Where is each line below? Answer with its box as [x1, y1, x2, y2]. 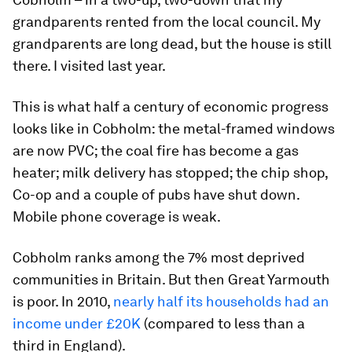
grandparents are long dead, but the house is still [13, 35, 332, 52]
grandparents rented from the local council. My [13, 13, 321, 30]
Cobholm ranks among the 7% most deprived [13, 249, 305, 266]
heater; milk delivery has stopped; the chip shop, [13, 164, 328, 181]
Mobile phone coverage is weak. [13, 208, 221, 225]
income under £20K [13, 315, 141, 332]
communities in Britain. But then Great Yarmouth [13, 271, 330, 288]
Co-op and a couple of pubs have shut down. [13, 186, 299, 203]
